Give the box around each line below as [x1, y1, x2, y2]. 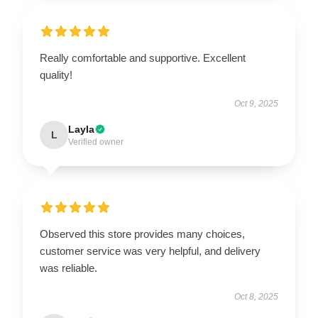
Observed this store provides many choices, [40, 228, 245, 241]
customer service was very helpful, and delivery [40, 245, 261, 258]
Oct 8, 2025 [234, 292, 278, 302]
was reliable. [40, 262, 97, 275]
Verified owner [68, 137, 124, 148]
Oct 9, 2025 [234, 99, 278, 109]
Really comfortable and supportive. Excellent [40, 52, 246, 65]
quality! [40, 69, 72, 82]
